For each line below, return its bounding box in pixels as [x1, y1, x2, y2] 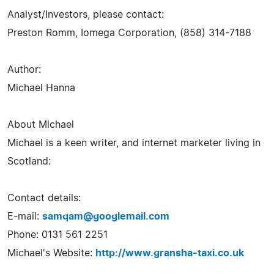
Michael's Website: [7, 248, 95, 258]
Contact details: [7, 193, 81, 203]
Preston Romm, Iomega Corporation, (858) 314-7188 [7, 28, 251, 38]
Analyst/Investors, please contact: [7, 9, 164, 20]
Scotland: [7, 156, 51, 166]
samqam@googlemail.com [42, 211, 169, 221]
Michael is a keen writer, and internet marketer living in [7, 138, 261, 148]
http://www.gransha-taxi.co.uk [95, 248, 244, 258]
